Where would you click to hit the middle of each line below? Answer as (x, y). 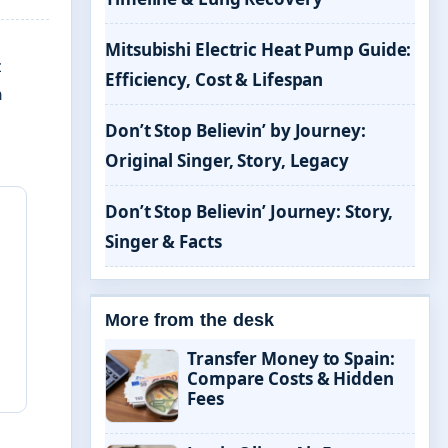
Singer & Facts (163, 241)
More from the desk (190, 320)
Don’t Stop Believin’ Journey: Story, (249, 211)
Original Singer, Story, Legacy (227, 160)
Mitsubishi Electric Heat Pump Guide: (258, 49)
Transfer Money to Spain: (291, 358)
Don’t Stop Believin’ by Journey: (235, 130)
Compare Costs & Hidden (290, 378)
